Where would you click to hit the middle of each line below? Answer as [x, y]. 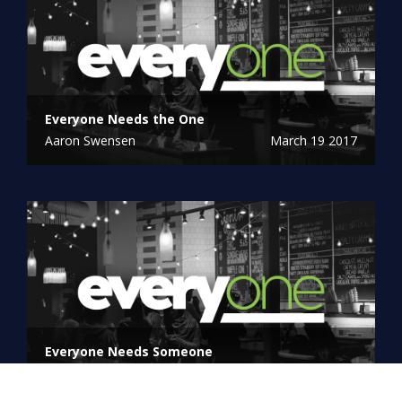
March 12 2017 [314, 372]
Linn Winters [81, 372]
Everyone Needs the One [125, 119]
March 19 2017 [314, 141]
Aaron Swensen [90, 141]
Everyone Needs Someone [129, 351]
